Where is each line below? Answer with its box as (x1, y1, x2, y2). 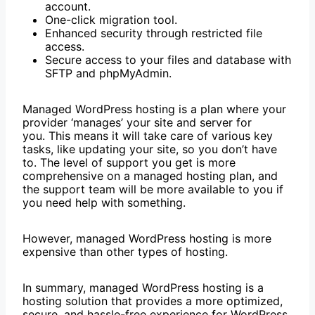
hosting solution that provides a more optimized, (22, 294, 283, 309)
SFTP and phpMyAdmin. (45, 66, 172, 81)
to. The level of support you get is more (22, 155, 236, 170)
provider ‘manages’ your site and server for (22, 115, 252, 130)
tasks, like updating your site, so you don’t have (22, 142, 277, 157)
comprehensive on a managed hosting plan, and (22, 169, 278, 184)
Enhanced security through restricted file (45, 26, 262, 41)
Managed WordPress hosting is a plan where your (22, 102, 286, 117)
